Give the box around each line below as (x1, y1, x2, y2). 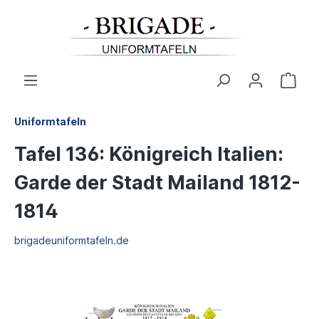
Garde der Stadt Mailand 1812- (14, 171, 300, 194)
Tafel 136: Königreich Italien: (14, 142, 283, 166)
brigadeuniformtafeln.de (14, 234, 129, 246)
